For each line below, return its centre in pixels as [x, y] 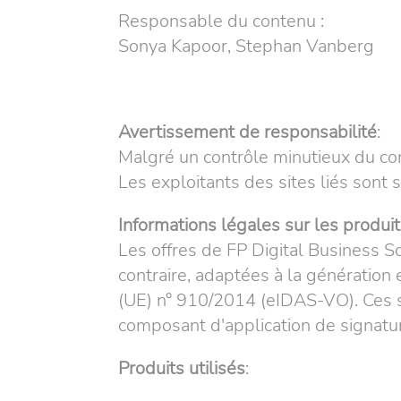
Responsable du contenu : [221, 21]
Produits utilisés [182, 368]
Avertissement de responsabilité [247, 132]
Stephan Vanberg [305, 46]
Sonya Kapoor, [177, 46]
